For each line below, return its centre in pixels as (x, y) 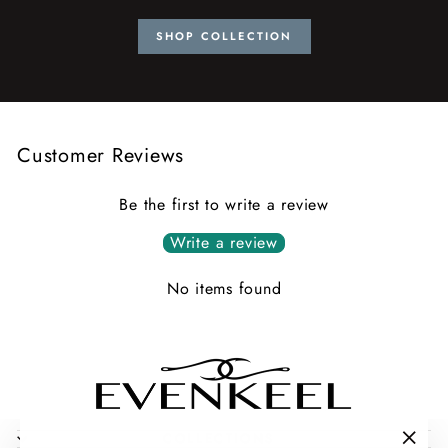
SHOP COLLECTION (224, 35)
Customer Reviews (100, 155)
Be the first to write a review (224, 204)
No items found (224, 288)
